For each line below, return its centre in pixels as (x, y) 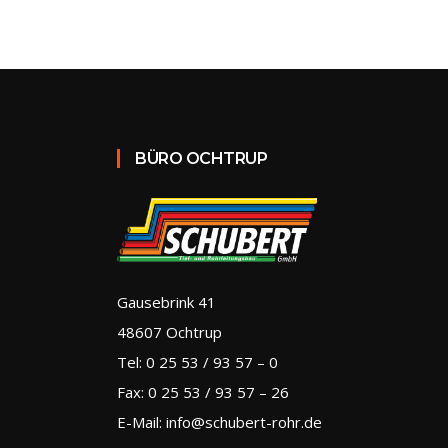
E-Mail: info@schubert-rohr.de (219, 422)
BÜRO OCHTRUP (201, 158)
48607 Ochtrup (169, 332)
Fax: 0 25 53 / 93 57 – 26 (203, 392)
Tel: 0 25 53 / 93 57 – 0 (197, 362)
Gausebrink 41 (166, 302)
